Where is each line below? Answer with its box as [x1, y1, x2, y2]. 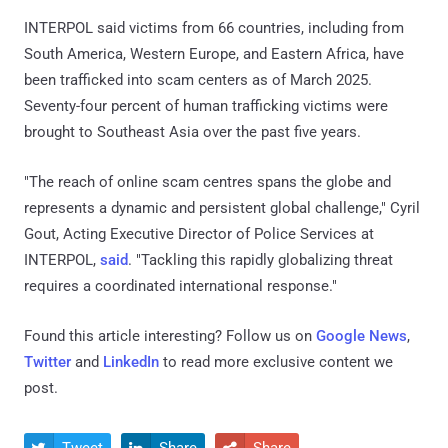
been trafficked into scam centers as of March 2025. [24, 71, 372, 90]
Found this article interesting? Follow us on [24, 327, 316, 346]
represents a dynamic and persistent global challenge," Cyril [24, 199, 420, 218]
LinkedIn [103, 353, 159, 372]
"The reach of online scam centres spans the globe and [24, 173, 391, 192]
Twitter [24, 353, 71, 372]
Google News [316, 327, 407, 346]
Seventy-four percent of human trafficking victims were [24, 97, 388, 116]
